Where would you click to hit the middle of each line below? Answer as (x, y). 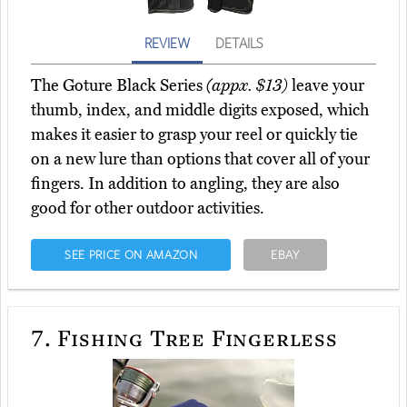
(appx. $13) (247, 86)
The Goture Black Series (119, 86)
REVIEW (167, 43)
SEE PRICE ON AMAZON (131, 255)
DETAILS (239, 43)
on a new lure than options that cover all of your (200, 159)
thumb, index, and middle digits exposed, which (200, 110)
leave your (326, 86)
